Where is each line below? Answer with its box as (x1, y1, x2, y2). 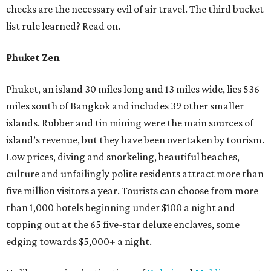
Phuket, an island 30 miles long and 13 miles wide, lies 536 (6, 83, 260, 96)
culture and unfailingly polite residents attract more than (6, 168, 264, 180)
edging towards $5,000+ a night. (6, 235, 152, 248)
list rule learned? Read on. (6, 20, 120, 33)
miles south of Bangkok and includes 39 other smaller (6, 100, 244, 113)
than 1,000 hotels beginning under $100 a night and (6, 201, 235, 214)
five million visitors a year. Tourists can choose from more (6, 184, 258, 197)
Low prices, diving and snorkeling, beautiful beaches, (6, 151, 240, 163)
